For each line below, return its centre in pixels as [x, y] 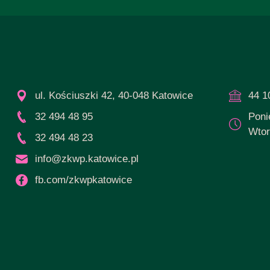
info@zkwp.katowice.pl [87, 159]
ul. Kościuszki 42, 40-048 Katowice [114, 96]
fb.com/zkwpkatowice [83, 180]
